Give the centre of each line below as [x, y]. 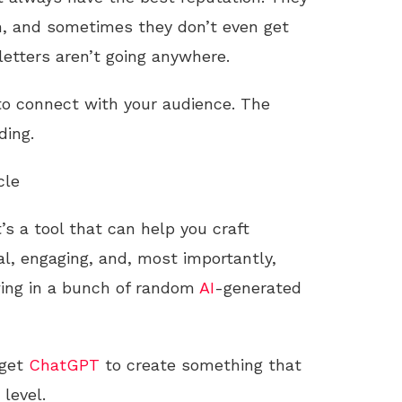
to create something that [201, 365]
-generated [258, 288]
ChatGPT [64, 365]
